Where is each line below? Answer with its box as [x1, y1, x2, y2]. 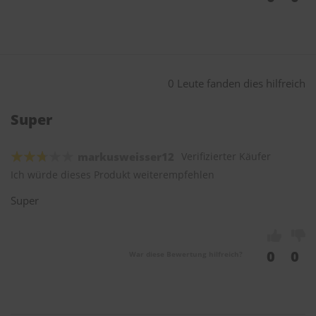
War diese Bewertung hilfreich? [129, 249, 243, 260]
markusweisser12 [78, 150, 174, 164]
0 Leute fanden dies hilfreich [168, 76, 305, 91]
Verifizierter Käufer [181, 150, 271, 164]
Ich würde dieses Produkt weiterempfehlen [11, 168, 214, 182]
